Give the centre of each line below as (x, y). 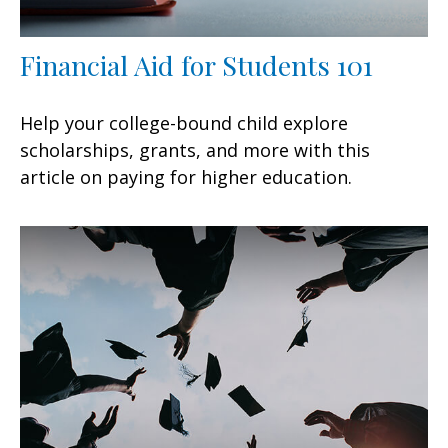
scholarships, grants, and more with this (195, 149)
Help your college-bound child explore (184, 122)
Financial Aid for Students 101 (196, 64)
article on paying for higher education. (186, 176)
